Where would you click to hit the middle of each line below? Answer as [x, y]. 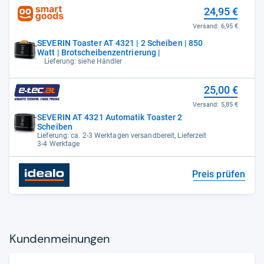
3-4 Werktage [59, 143]
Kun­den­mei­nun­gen [60, 238]
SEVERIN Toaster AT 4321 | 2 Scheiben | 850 [120, 43]
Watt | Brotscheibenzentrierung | [99, 52]
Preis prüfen [218, 174]
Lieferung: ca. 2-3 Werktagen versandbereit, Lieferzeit [122, 135]
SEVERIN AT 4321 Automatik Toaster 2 [110, 117]
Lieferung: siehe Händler [83, 61]
